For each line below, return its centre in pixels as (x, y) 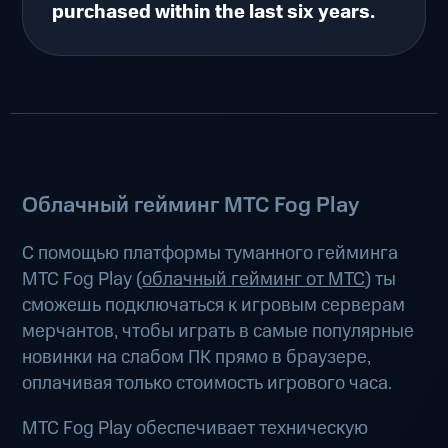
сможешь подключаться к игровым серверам (214, 306)
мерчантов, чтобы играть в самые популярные (218, 332)
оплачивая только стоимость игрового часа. (207, 384)
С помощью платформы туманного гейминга (210, 254)
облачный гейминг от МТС (254, 280)
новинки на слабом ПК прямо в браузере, (197, 358)
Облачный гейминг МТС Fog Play (191, 205)
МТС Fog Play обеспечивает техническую (195, 429)
